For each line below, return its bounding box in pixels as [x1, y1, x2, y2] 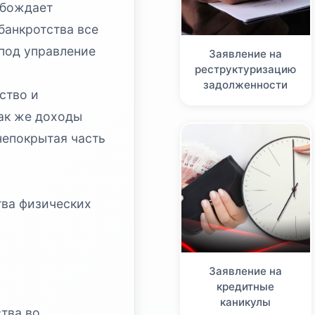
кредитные [217, 279, 275, 293]
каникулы [220, 295, 271, 309]
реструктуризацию [195, 63, 297, 77]
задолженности [203, 78, 288, 92]
